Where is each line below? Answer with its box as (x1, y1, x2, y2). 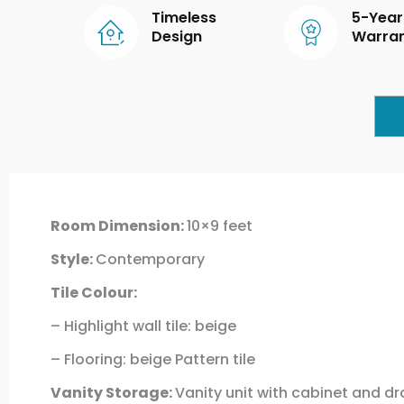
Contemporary (95, 248, 205, 270)
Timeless (151, 7, 216, 29)
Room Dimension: (50, 215, 187, 236)
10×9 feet (186, 215, 252, 236)
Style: (50, 248, 96, 270)
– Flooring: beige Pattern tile (50, 348, 255, 370)
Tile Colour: (50, 281, 137, 303)
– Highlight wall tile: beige (50, 315, 236, 336)
